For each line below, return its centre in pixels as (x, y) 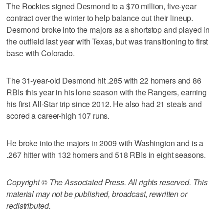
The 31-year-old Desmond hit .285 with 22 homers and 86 (104, 80)
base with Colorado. (41, 53)
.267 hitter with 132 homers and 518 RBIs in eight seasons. (106, 154)
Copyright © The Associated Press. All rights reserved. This (107, 182)
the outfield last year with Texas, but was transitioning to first (107, 41)
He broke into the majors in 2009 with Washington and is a (105, 143)
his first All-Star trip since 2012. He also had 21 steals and (104, 104)
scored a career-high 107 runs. (58, 115)
